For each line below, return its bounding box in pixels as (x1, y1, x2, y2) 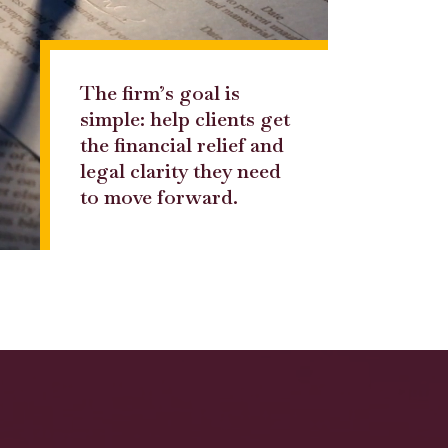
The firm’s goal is (80, 80, 240, 107)
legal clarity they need (80, 158, 281, 185)
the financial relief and (80, 132, 284, 159)
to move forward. (80, 184, 238, 211)
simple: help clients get (80, 106, 290, 133)
